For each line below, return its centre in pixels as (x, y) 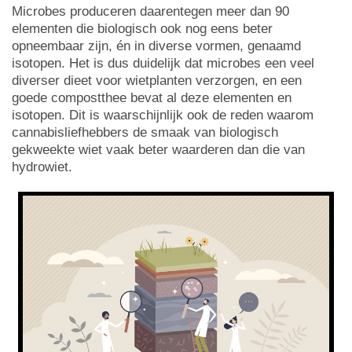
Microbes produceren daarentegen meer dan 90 (150, 11)
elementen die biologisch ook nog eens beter (142, 28)
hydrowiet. (42, 167)
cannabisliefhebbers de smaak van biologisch (145, 132)
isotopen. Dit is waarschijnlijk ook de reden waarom (163, 115)
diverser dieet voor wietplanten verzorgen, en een (157, 80)
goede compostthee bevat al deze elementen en (152, 97)
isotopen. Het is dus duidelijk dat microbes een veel (163, 63)
